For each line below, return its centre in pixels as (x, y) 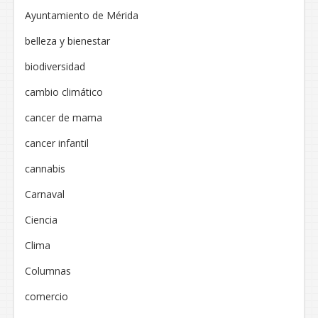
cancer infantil (57, 143)
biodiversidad (55, 67)
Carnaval (45, 194)
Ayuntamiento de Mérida (82, 16)
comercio (46, 297)
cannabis (45, 169)
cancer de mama (64, 118)
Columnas (48, 271)
